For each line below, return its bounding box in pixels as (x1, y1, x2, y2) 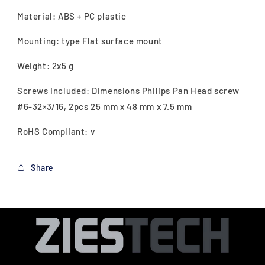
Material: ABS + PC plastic (17, 11, 127, 21)
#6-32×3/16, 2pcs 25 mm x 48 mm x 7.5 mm (17, 101, 192, 112)
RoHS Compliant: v (17, 126, 95, 137)
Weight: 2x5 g (17, 60, 74, 71)
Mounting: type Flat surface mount (17, 35, 163, 46)
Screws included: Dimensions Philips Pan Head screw (17, 85, 240, 96)
